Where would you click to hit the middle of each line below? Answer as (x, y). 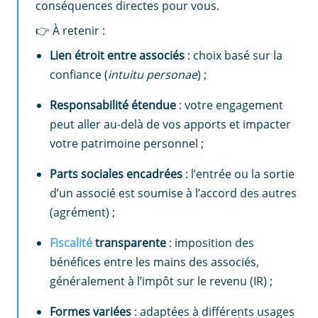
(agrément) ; (82, 212)
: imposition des (210, 242)
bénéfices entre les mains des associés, (154, 262)
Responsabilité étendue (113, 105)
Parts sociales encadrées (116, 174)
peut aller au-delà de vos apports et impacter (170, 124)
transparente (129, 242)
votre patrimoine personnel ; (127, 143)
